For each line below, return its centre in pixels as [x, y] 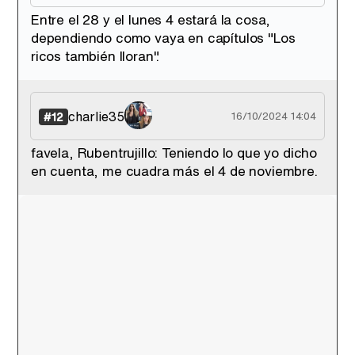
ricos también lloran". [95, 56]
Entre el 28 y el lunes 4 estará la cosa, [151, 19]
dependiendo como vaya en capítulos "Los [163, 38]
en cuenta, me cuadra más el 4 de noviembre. [174, 171]
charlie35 [96, 116]
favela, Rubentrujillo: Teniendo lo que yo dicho [174, 153]
